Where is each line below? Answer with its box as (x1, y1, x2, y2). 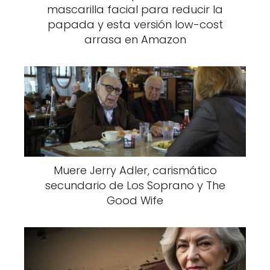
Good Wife (107, 193, 163, 208)
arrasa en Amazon (84, 32, 186, 47)
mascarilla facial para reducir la (47, 2, 223, 17)
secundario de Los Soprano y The (45, 178, 225, 193)
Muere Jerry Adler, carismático (53, 163, 217, 178)
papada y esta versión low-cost (47, 17, 223, 32)
